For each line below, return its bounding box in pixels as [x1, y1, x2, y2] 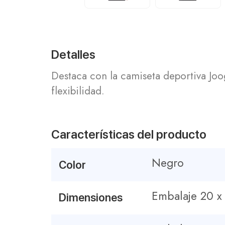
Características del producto [51, 127, 206, 142]
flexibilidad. [51, 83, 104, 99]
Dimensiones [59, 191, 123, 204]
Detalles [51, 47, 95, 62]
